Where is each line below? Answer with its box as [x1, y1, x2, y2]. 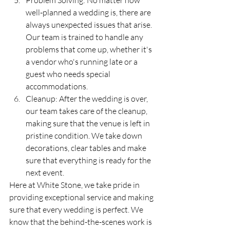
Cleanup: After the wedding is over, [26, 93, 149, 104]
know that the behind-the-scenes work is [9, 217, 154, 227]
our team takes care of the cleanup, [26, 106, 149, 116]
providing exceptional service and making [9, 192, 155, 202]
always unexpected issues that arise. [26, 20, 154, 30]
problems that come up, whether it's [26, 44, 154, 54]
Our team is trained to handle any [26, 32, 145, 42]
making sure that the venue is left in [26, 118, 151, 128]
